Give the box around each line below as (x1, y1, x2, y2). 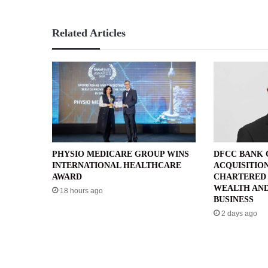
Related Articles (52, 26, 126, 39)
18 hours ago (60, 186, 103, 195)
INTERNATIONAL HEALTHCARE (52, 160, 181, 170)
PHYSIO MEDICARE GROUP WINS (52, 149, 189, 159)
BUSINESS (213, 194, 254, 204)
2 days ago (221, 209, 257, 218)
